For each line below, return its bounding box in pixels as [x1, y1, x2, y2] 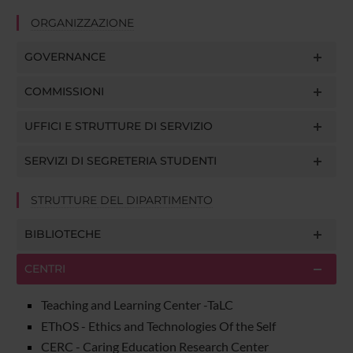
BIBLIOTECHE [24, 226, 101, 241]
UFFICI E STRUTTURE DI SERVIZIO [24, 118, 213, 133]
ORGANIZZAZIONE [30, 15, 134, 30]
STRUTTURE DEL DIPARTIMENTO [30, 192, 213, 207]
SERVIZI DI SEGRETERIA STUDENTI [24, 153, 217, 168]
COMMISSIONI [24, 84, 104, 98]
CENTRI [24, 261, 65, 276]
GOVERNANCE [24, 49, 106, 64]
